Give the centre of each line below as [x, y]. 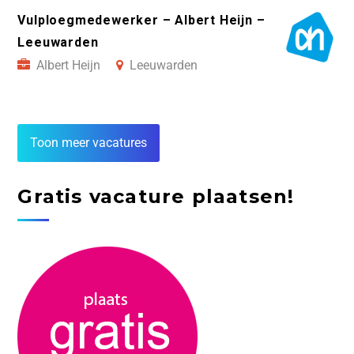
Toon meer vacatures [89, 143]
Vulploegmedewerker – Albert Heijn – [141, 21]
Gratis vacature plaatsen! [156, 197]
